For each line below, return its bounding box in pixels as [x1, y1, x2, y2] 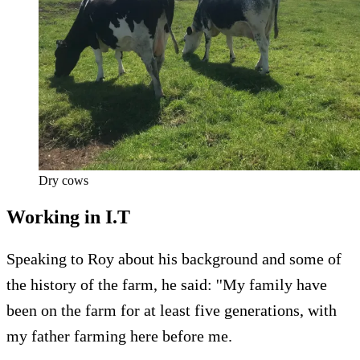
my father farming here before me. [6, 327, 232, 346]
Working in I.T [6, 207, 130, 228]
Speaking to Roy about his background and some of [6, 250, 342, 268]
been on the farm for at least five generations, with [6, 301, 337, 320]
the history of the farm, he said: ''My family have [6, 276, 327, 294]
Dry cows [39, 174, 88, 188]
